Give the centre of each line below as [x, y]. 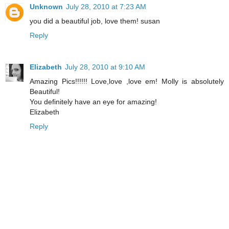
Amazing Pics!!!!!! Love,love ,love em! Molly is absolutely [127, 81]
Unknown [46, 6]
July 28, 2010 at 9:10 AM [105, 67]
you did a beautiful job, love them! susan [95, 21]
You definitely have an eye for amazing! [93, 101]
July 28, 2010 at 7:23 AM [106, 6]
